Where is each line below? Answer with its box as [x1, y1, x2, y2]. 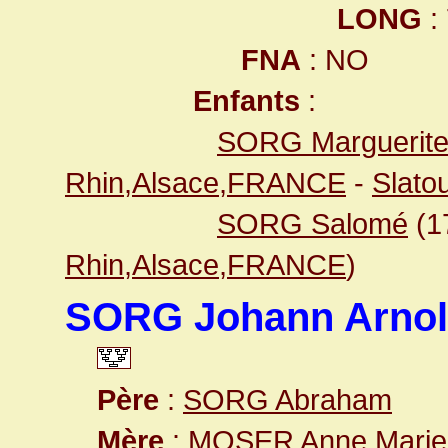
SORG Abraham [183, 383, 392, 416]
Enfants [193, 84, 300, 117]
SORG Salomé [217, 207, 408, 240]
